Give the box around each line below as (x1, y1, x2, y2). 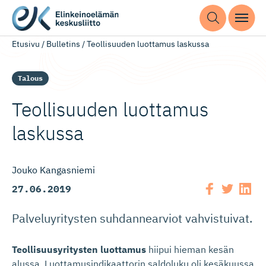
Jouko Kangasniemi (12, 164, 95, 176)
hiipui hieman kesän (146, 243, 234, 255)
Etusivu (12, 39, 40, 49)
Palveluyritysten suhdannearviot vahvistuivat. (12, 210, 252, 226)
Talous (18, 74, 43, 83)
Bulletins (46, 39, 80, 49)
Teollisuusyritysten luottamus (12, 243, 146, 255)
